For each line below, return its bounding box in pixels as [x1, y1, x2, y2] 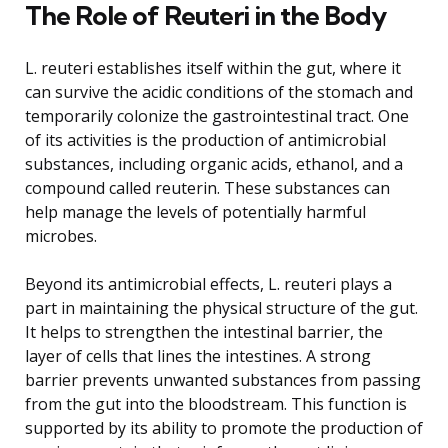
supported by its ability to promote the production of [25, 416, 423, 439]
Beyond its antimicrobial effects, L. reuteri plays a [25, 272, 392, 295]
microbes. [25, 224, 97, 247]
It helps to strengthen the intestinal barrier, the [25, 320, 383, 343]
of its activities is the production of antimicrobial [25, 128, 386, 151]
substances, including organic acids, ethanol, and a [25, 152, 403, 175]
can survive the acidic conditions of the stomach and [25, 80, 413, 103]
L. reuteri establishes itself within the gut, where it [25, 56, 401, 79]
